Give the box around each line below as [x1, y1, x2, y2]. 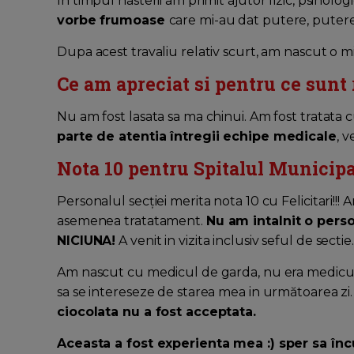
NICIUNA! [57, 233, 116, 249]
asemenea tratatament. [57, 213, 206, 229]
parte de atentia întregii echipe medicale [57, 129, 337, 145]
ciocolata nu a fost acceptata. [57, 304, 256, 320]
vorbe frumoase [57, 13, 169, 28]
